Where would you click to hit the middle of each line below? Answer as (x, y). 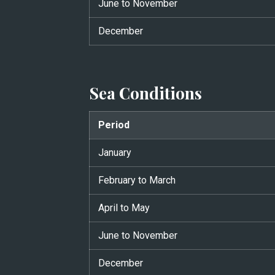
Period (114, 125)
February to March (137, 180)
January (114, 152)
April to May (124, 207)
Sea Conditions (145, 93)
